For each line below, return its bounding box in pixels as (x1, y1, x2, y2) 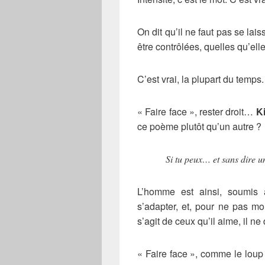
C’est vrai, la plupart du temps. (137, 72, 264, 86)
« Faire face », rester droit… (137, 105, 256, 119)
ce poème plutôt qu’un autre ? (137, 119, 261, 134)
